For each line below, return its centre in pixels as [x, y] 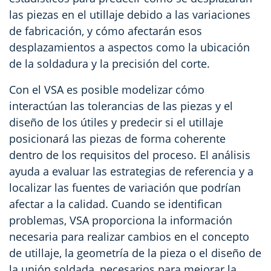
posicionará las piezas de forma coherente [117, 139]
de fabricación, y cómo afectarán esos [106, 31]
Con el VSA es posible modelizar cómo [107, 90]
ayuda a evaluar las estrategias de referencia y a [131, 171]
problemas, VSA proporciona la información [121, 220]
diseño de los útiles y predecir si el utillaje [116, 122]
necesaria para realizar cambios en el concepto [129, 237]
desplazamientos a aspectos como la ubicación [129, 47]
